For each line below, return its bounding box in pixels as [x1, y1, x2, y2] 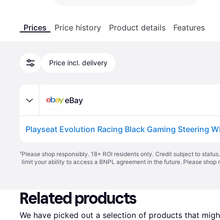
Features [173, 23, 205, 32]
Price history [55, 23, 101, 32]
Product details [109, 23, 165, 32]
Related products [20, 189, 137, 208]
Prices [24, 23, 47, 32]
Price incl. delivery [49, 58, 108, 67]
